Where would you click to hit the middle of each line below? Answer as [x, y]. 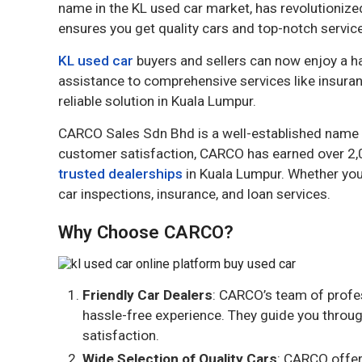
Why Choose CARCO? [146, 232]
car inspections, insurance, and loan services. [194, 194]
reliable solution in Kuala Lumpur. [157, 101]
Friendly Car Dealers [147, 295]
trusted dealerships [120, 174]
